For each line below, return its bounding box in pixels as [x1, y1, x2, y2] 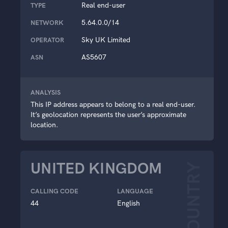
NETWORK [31, 18, 63, 26]
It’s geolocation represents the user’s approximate [31, 110, 186, 119]
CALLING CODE [31, 187, 78, 195]
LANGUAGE [117, 187, 153, 195]
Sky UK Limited [81, 35, 130, 44]
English [117, 198, 140, 208]
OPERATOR [31, 36, 64, 44]
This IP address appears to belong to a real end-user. [31, 100, 195, 109]
